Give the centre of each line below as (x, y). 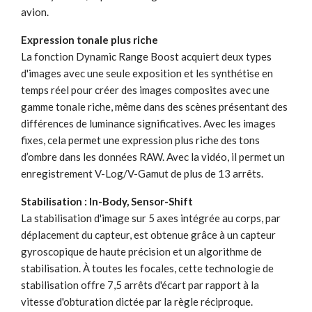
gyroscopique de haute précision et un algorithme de (141, 251)
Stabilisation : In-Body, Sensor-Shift (107, 201)
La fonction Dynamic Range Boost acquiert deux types (146, 56)
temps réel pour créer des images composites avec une (145, 89)
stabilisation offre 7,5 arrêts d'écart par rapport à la (140, 284)
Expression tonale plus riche (89, 39)
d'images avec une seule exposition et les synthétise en (147, 73)
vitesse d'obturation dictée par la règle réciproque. (137, 301)
